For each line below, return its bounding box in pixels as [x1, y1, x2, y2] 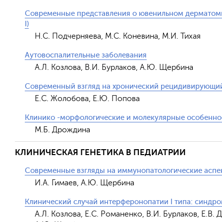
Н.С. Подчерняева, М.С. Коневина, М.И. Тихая [35, 32, 201, 41]
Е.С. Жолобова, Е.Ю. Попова [35, 94, 140, 103]
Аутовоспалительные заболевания [25, 51, 147, 59]
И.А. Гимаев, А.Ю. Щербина [35, 178, 134, 187]
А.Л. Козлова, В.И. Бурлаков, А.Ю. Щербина [35, 63, 193, 72]
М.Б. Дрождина [35, 125, 90, 134]
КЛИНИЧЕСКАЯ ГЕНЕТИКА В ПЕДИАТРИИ [15, 148, 186, 157]
